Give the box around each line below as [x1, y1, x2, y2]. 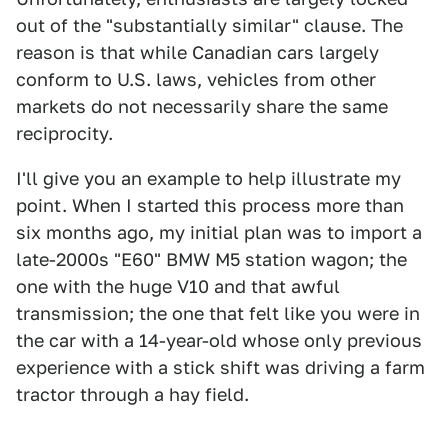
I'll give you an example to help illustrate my [16, 168, 401, 189]
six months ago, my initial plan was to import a [16, 222, 422, 243]
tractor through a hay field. [16, 384, 249, 405]
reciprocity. [16, 123, 113, 144]
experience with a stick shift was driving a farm [16, 357, 425, 378]
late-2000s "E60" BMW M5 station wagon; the [16, 249, 407, 270]
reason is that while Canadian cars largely [16, 42, 379, 63]
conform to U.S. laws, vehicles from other [16, 69, 376, 90]
